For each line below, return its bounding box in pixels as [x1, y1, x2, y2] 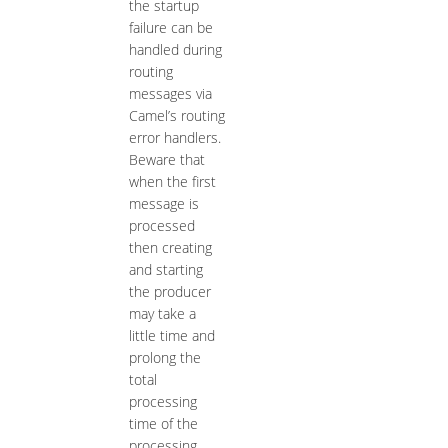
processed [128, 216, 195, 236]
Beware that [128, 150, 205, 170]
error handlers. [128, 128, 221, 148]
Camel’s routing [128, 106, 225, 126]
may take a [128, 304, 196, 324]
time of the [128, 414, 198, 434]
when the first [128, 172, 216, 192]
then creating [128, 238, 212, 258]
